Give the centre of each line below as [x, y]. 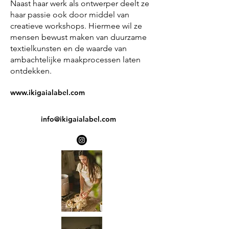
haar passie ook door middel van [70, 15]
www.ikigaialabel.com [48, 93]
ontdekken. [32, 71]
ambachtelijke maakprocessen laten [75, 60]
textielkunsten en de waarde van [68, 48]
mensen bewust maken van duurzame [78, 37]
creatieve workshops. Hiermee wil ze [76, 26]
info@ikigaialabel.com [78, 119]
